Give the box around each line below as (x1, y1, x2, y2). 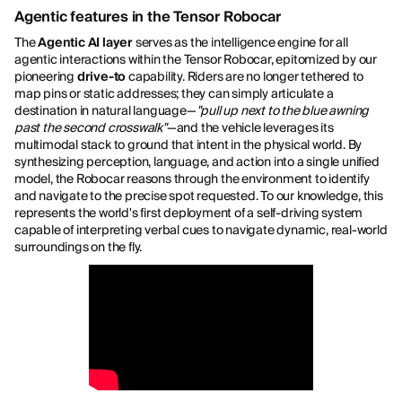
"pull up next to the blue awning (196, 102, 370, 119)
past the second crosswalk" (14, 119, 167, 136)
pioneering (14, 68, 77, 85)
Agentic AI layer (38, 34, 134, 51)
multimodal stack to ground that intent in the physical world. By (14, 136, 363, 153)
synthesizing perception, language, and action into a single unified (14, 153, 380, 170)
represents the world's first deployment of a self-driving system (14, 205, 363, 222)
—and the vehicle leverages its (166, 119, 334, 136)
